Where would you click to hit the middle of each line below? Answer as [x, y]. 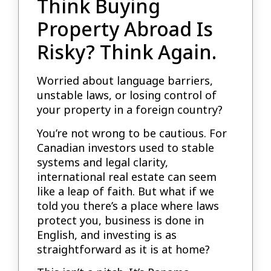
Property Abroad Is [125, 29]
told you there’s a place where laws [128, 205]
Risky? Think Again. [127, 52]
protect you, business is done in [121, 220]
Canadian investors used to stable [126, 147]
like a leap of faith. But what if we [126, 191]
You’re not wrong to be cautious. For [132, 133]
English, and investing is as [107, 234]
